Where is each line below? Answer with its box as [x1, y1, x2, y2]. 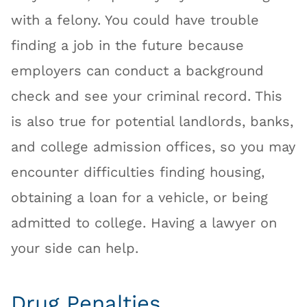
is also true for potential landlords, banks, [11, 114, 294, 130]
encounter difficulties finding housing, [11, 164, 265, 181]
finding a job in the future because [11, 38, 245, 54]
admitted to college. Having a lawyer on [11, 215, 278, 232]
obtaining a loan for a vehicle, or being [11, 190, 269, 206]
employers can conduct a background [11, 63, 265, 79]
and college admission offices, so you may [11, 139, 296, 156]
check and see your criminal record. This [11, 88, 283, 105]
